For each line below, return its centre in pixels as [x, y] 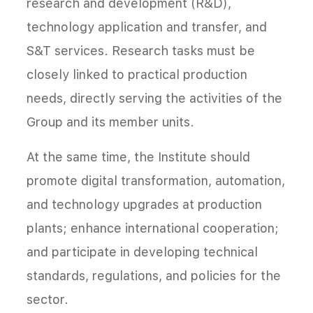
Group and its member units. [110, 122]
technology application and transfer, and [147, 27]
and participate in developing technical [142, 252]
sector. [48, 300]
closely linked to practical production [137, 75]
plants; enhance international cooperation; [153, 228]
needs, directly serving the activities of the [154, 99]
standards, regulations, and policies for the [154, 276]
